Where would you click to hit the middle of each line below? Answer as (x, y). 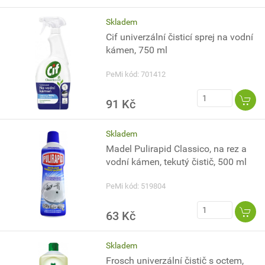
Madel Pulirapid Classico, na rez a (177, 149)
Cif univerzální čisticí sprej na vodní (180, 37)
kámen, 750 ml (137, 50)
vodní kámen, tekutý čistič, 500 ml (177, 162)
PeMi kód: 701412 (136, 74)
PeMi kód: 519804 (136, 186)
